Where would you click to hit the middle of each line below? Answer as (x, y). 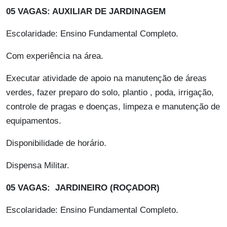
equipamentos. (34, 121)
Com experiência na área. (55, 56)
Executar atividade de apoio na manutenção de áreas (106, 79)
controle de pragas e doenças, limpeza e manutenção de (113, 107)
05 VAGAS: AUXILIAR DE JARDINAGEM (86, 12)
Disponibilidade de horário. (56, 143)
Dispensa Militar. (38, 166)
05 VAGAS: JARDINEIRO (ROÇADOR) (83, 188)
